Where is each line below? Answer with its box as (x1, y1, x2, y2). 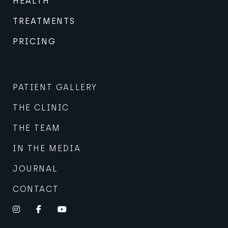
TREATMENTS (13, 16, 76, 26)
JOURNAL (13, 164, 58, 174)
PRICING (13, 37, 56, 47)
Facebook (41, 205, 88, 213)
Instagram (19, 205, 74, 213)
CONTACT (13, 184, 59, 194)
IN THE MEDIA (13, 144, 81, 154)
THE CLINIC (13, 103, 69, 113)
